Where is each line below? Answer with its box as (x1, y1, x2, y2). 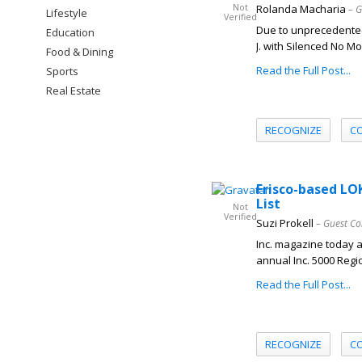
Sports (46, 64, 78, 78)
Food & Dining (46, 44, 113, 59)
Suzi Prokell (256, 216, 314, 230)
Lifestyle (46, 6, 87, 20)
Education (46, 25, 95, 40)
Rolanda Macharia (256, 2, 346, 16)
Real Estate (46, 83, 101, 98)
